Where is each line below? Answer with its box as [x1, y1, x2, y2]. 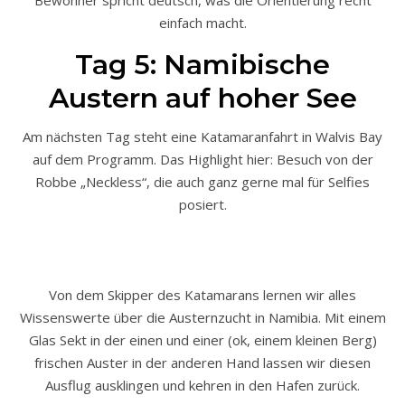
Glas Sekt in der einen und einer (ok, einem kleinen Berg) [28, 330, 377, 349]
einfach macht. [158, 13, 247, 32]
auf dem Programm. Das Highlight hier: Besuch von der [32, 149, 373, 168]
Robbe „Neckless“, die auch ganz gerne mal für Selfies [35, 172, 370, 191]
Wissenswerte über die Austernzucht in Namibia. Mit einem [19, 307, 386, 326]
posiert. [178, 194, 227, 213]
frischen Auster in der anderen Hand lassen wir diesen [34, 353, 371, 372]
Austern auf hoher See [48, 80, 357, 115]
